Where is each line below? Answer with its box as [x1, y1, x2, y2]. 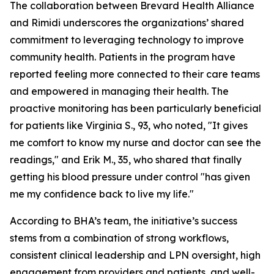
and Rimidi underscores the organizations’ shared [10, 17, 244, 29]
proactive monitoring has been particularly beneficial [10, 102, 261, 114]
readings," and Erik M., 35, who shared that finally [10, 154, 242, 166]
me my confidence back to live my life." [10, 188, 194, 200]
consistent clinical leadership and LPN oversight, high [10, 249, 261, 261]
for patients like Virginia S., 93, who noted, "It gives [10, 119, 248, 131]
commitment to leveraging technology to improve [10, 34, 244, 46]
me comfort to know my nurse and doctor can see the [10, 136, 261, 149]
